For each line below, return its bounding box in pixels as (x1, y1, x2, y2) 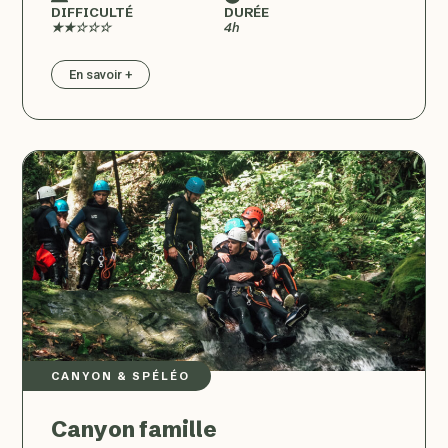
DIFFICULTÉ (51, 3, 134, 20)
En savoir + (69, 66, 133, 82)
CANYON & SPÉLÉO (51, 368, 191, 383)
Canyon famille (51, 415, 218, 443)
